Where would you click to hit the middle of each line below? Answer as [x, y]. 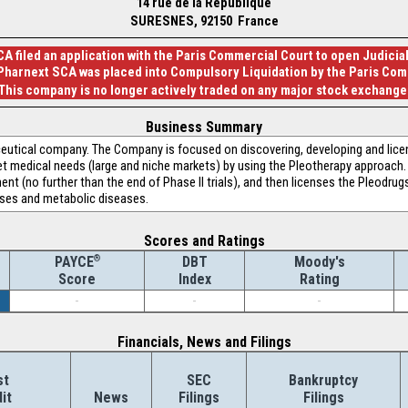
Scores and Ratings [204, 241]
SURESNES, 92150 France [204, 21]
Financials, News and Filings [204, 342]
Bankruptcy [323, 380]
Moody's [319, 262]
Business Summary [204, 127]
